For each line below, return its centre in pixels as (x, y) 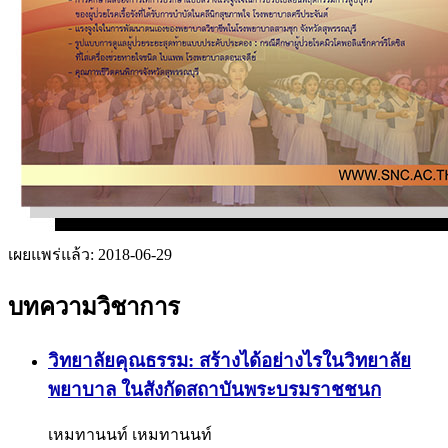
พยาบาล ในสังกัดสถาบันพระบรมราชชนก (214, 389)
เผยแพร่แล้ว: (53, 254)
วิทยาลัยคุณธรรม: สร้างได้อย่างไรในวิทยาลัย (229, 360)
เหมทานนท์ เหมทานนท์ (130, 435)
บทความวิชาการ (94, 306)
